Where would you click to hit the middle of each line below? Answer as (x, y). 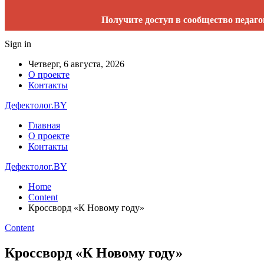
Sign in (18, 44)
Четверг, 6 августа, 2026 (76, 64)
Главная (44, 125)
